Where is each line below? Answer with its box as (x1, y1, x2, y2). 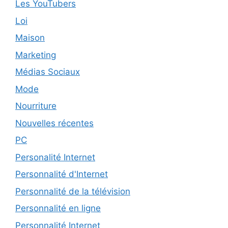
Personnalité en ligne (15, 203, 101, 214)
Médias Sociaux (15, 67, 80, 77)
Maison (15, 33, 45, 43)
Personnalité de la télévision (15, 186, 130, 196)
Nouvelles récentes (15, 118, 94, 128)
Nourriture (15, 101, 56, 111)
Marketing (15, 49, 56, 60)
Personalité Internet (15, 152, 95, 162)
